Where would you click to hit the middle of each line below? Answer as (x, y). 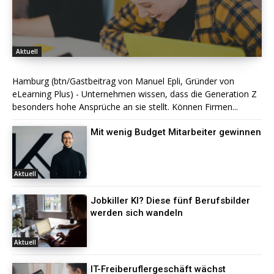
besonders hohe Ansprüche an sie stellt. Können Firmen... (125, 107)
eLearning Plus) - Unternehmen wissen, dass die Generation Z (135, 94)
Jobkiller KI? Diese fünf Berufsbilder (171, 200)
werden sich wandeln (137, 213)
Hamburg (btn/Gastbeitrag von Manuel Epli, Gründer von (123, 81)
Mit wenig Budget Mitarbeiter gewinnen (176, 132)
